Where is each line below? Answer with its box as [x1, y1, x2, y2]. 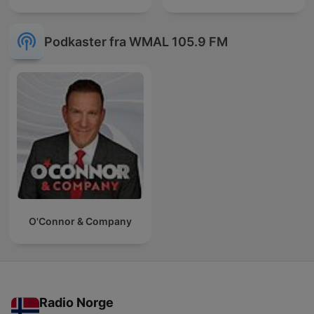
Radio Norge [39, 295, 114, 310]
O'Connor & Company [29, 215, 132, 228]
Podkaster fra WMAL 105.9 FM [44, 34, 228, 49]
